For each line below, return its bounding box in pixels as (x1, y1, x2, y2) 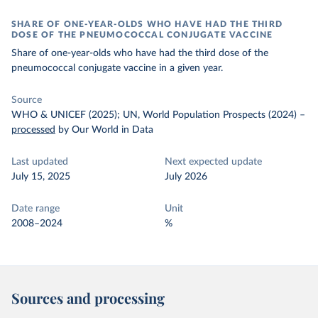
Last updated (11, 157, 68, 167)
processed (11, 125, 55, 135)
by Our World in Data (58, 125, 153, 135)
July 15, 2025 (11, 172, 70, 182)
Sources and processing (11, 288, 165, 307)
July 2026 (165, 172, 207, 182)
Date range (11, 204, 60, 214)
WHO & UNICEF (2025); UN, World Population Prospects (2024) (11, 110, 297, 120)
